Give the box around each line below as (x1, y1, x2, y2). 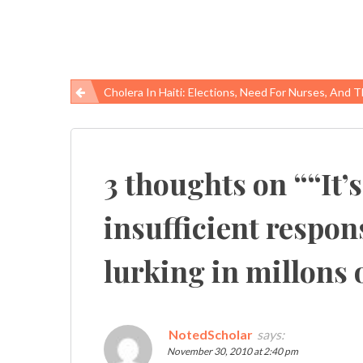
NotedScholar (169, 327, 253, 343)
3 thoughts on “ (104, 164, 307, 203)
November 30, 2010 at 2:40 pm (167, 345, 298, 358)
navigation (70, 126, 169, 153)
